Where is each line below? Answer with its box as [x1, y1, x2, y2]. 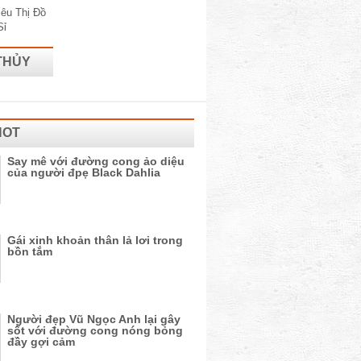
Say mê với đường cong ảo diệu [7, 155, 185, 168]
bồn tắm [7, 245, 52, 258]
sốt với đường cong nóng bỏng [7, 324, 183, 337]
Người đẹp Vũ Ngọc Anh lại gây [7, 313, 180, 326]
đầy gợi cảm [7, 335, 75, 348]
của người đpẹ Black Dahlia [7, 166, 160, 179]
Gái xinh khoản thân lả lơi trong [7, 234, 183, 247]
